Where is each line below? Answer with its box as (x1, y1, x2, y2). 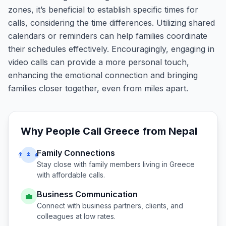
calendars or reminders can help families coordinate (8, 31, 207, 41)
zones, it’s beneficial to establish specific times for (8, 5, 198, 15)
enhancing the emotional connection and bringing (8, 70, 198, 80)
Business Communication (37, 189, 138, 199)
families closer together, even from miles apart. (8, 83, 188, 93)
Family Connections (37, 148, 115, 158)
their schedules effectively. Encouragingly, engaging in (8, 44, 214, 54)
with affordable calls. (37, 171, 105, 179)
